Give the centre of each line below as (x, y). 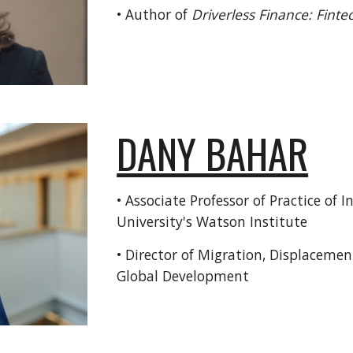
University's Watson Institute (212, 221)
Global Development (183, 276)
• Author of (154, 14)
